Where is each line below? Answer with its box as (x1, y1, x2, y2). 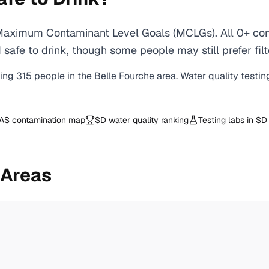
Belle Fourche (94, 70, 154, 82)
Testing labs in (198, 115, 256, 125)
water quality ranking (106, 115, 189, 125)
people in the (34, 70, 94, 82)
